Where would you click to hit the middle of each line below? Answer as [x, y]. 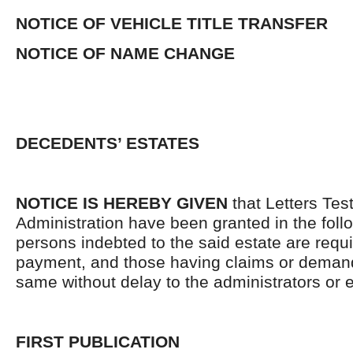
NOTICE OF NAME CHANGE [125, 53]
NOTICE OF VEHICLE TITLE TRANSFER [172, 23]
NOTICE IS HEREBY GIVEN [122, 203]
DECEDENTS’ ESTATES [108, 143]
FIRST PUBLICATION [98, 342]
